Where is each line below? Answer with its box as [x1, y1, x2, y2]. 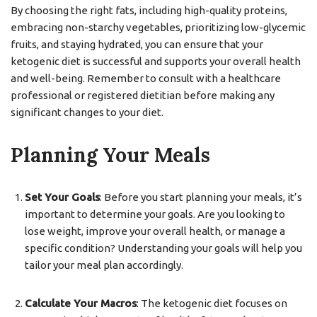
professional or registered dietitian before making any [11, 89, 275, 101]
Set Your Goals [25, 191, 100, 203]
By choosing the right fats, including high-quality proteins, [11, 4, 287, 16]
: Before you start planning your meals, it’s [100, 191, 302, 203]
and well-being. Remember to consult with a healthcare [11, 72, 281, 84]
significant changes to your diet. [11, 106, 163, 118]
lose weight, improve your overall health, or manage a [25, 225, 285, 237]
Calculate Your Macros [25, 297, 137, 309]
